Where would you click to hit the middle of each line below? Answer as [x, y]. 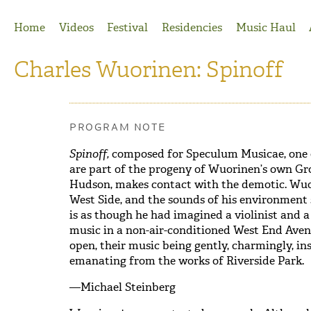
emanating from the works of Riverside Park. [187, 260]
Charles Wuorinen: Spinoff [149, 69]
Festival [128, 27]
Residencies [192, 27]
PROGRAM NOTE [118, 127]
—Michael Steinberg [123, 287]
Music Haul [266, 27]
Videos [76, 27]
